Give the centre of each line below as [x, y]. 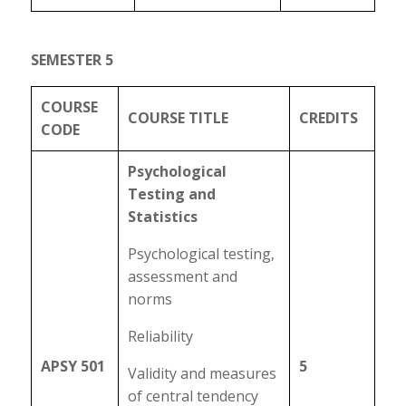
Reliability [160, 336]
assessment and [182, 276]
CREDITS [328, 118]
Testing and [171, 194]
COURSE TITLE [178, 118]
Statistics [162, 217]
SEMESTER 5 [72, 60]
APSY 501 [72, 366]
